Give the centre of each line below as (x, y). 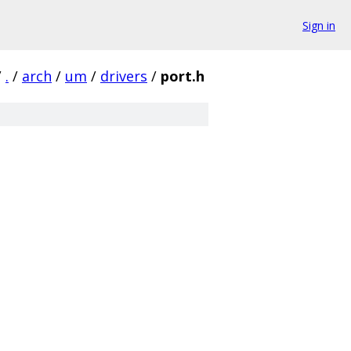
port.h (183, 76)
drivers (124, 76)
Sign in (319, 25)
